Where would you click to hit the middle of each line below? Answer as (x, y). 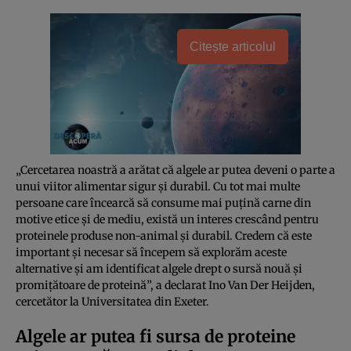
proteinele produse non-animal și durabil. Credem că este (164, 235)
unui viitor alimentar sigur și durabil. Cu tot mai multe (158, 186)
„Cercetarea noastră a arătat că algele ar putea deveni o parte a (175, 170)
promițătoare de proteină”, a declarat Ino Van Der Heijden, (165, 285)
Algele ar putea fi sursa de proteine (156, 336)
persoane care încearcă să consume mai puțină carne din (163, 203)
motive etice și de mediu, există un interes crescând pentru (167, 219)
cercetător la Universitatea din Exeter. (112, 301)
